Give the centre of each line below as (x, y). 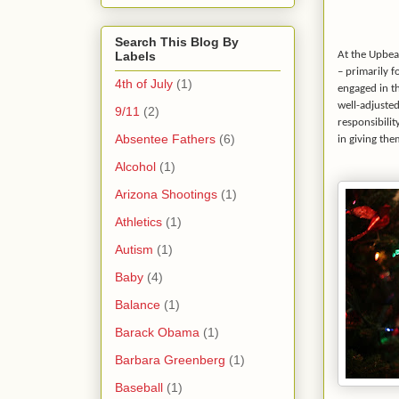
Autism (134, 249)
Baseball (139, 387)
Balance (138, 304)
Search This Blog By (177, 41)
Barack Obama (157, 332)
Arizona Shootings (166, 194)
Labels (135, 56)
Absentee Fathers (165, 138)
